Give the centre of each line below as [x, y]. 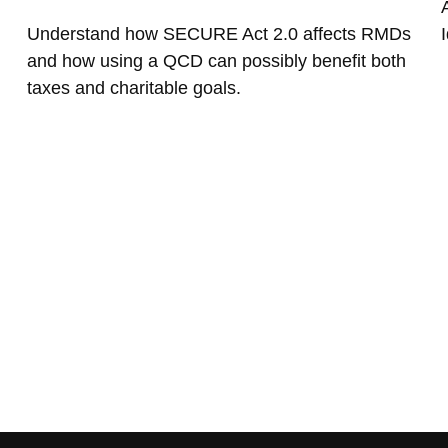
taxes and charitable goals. [134, 87]
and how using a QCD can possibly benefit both [217, 60]
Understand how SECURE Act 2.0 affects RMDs [219, 33]
